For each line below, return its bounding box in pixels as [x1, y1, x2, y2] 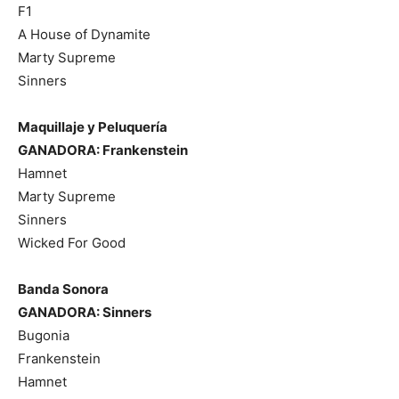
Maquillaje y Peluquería [18, 118, 167, 135]
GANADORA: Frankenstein [18, 141, 188, 159]
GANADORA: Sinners [18, 303, 151, 321]
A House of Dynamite [18, 25, 151, 43]
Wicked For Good [18, 233, 126, 251]
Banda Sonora [18, 280, 109, 297]
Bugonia [18, 326, 69, 344]
